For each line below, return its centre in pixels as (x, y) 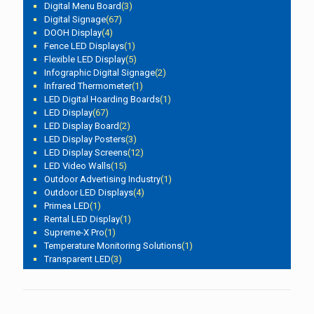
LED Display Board (82, 125)
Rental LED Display (82, 219)
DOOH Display (73, 32)
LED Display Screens (86, 152)
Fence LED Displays (84, 46)
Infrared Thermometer (88, 86)
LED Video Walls (77, 165)
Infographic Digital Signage (100, 72)
